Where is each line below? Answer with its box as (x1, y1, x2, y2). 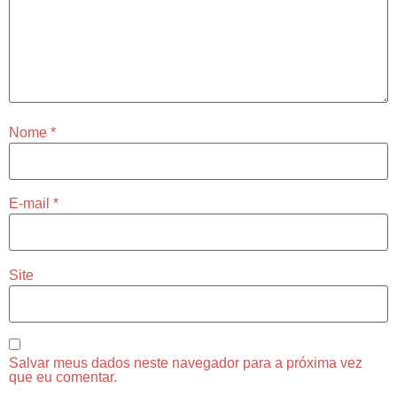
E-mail (9, 196, 53, 212)
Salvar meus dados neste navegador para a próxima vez (9, 355, 362, 371)
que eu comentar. (9, 370, 117, 385)
